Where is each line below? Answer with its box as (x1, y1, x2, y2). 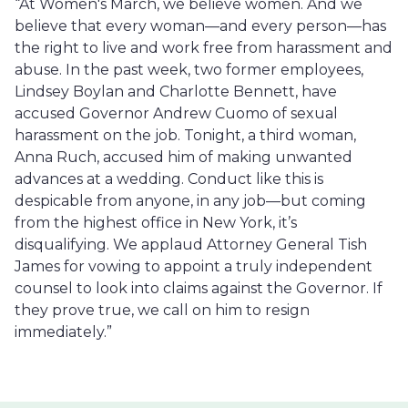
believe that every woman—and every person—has (15, 17, 386, 35)
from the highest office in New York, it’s (15, 214, 297, 231)
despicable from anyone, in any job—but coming (15, 192, 366, 209)
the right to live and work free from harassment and (15, 39, 393, 56)
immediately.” (15, 323, 112, 341)
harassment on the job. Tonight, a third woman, (15, 127, 356, 144)
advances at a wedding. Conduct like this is (15, 170, 323, 188)
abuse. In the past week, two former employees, (15, 61, 363, 78)
